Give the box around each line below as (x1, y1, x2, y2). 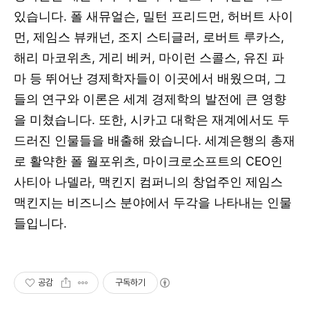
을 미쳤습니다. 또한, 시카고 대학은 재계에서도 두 (14, 112, 290, 127)
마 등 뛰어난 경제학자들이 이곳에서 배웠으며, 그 (14, 70, 286, 86)
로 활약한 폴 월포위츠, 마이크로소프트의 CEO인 (14, 153, 283, 168)
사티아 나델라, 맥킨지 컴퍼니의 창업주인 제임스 (14, 174, 283, 189)
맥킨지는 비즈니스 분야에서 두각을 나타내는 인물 (14, 195, 292, 210)
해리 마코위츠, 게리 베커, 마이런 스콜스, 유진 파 (14, 50, 284, 65)
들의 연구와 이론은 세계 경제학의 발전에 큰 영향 (14, 91, 286, 106)
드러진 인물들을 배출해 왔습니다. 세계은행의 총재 (14, 132, 295, 148)
